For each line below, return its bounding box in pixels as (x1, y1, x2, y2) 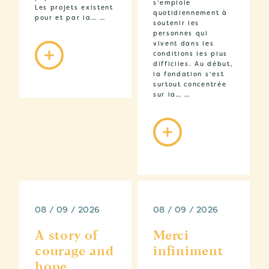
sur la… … (153, 91, 191, 99)
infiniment (153, 244, 223, 260)
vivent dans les (153, 40, 214, 48)
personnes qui (153, 29, 208, 38)
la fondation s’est (153, 70, 225, 79)
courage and (35, 244, 114, 260)
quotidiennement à (153, 9, 228, 17)
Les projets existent (35, 4, 113, 12)
